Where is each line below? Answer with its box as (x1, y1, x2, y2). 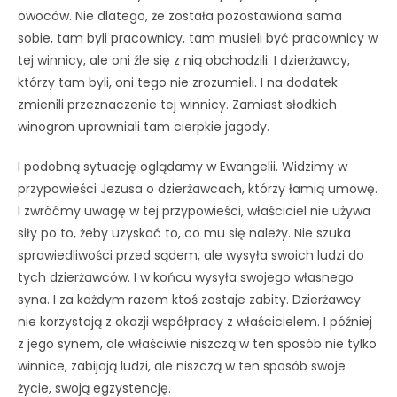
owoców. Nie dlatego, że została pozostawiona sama (18, 6, 342, 25)
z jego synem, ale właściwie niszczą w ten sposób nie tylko (18, 334, 377, 353)
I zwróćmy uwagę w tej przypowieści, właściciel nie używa (18, 201, 370, 220)
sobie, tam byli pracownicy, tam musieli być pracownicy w (18, 28, 378, 47)
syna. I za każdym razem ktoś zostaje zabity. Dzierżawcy (18, 290, 361, 308)
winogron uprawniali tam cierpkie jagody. (18, 117, 269, 136)
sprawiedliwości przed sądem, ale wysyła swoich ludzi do (18, 245, 364, 264)
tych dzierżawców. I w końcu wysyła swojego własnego (18, 268, 354, 286)
